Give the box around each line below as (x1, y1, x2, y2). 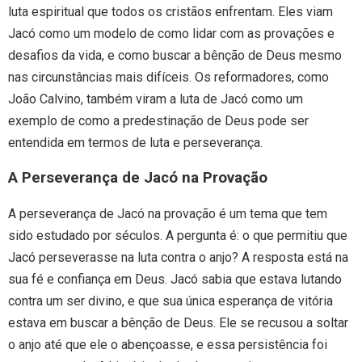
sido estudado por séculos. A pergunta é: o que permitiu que (8, 228, 347, 243)
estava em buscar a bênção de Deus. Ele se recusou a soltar (8, 315, 348, 330)
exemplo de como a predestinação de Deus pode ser (8, 112, 309, 128)
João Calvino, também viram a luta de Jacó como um (8, 90, 303, 107)
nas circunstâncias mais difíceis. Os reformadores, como (8, 69, 329, 85)
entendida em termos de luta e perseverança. (8, 134, 263, 150)
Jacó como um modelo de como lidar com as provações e (8, 25, 335, 41)
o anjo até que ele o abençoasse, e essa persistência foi (8, 337, 327, 352)
